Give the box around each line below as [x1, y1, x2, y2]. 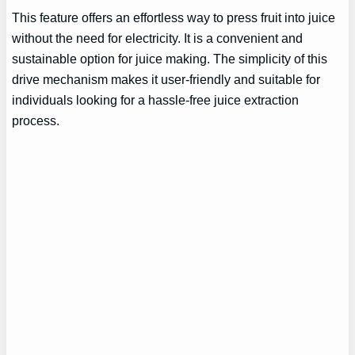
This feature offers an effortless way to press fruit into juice [12, 10, 336, 25]
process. [12, 113, 60, 128]
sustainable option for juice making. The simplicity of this [12, 51, 328, 66]
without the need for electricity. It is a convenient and [12, 30, 303, 45]
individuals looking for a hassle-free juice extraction [12, 92, 300, 107]
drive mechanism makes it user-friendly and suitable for [12, 71, 321, 86]
